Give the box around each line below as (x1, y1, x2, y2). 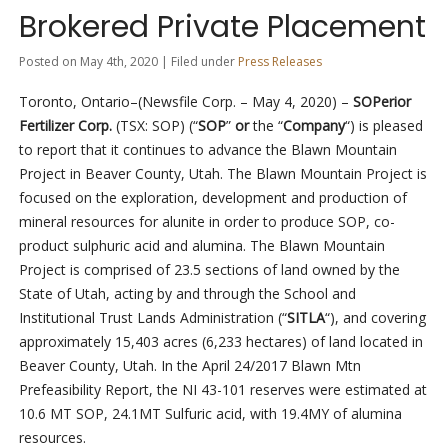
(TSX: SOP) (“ (115, 116, 198, 136)
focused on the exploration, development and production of (18, 188, 407, 208)
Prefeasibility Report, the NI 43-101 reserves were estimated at (18, 380, 427, 400)
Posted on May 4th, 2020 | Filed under (18, 53, 238, 71)
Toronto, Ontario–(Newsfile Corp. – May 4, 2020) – (18, 92, 353, 112)
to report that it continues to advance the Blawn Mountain (18, 140, 397, 160)
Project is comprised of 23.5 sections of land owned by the (18, 260, 400, 280)
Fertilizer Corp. (18, 116, 116, 136)
